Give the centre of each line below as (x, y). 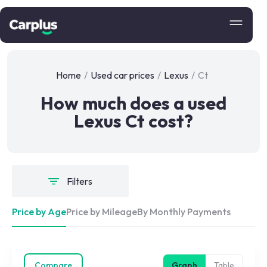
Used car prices (122, 75)
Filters (79, 181)
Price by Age (39, 212)
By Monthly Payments (184, 212)
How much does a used (133, 103)
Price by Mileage (102, 212)
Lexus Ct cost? (133, 121)
